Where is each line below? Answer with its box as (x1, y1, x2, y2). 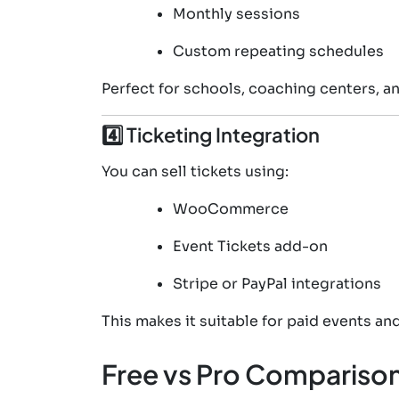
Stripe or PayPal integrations (173, 273, 381, 293)
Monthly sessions (173, 4, 300, 23)
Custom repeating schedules (173, 41, 384, 61)
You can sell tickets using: (102, 161, 289, 181)
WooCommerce (173, 199, 289, 218)
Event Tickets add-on (173, 236, 328, 256)
